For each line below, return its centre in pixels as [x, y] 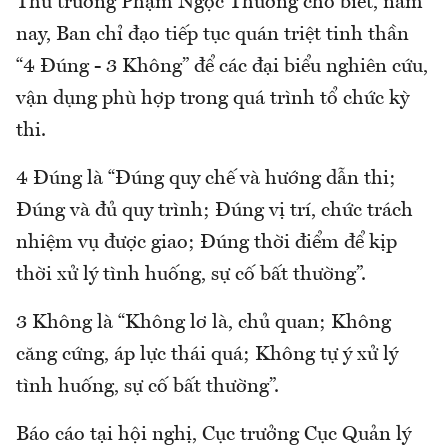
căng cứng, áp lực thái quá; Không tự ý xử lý [207, 354]
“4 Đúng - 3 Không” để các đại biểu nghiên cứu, [222, 66]
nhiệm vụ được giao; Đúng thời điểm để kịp [206, 242]
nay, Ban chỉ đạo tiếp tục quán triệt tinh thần [212, 34]
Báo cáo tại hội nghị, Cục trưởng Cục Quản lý [213, 434]
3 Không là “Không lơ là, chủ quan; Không [203, 322]
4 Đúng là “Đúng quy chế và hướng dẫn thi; [206, 178]
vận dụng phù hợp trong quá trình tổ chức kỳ [212, 98]
